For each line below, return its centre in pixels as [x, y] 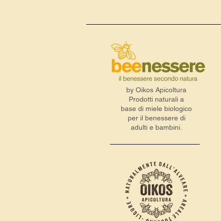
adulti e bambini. [156, 127]
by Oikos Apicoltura [156, 90]
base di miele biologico [156, 109]
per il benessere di [156, 118]
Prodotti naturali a [156, 99]
